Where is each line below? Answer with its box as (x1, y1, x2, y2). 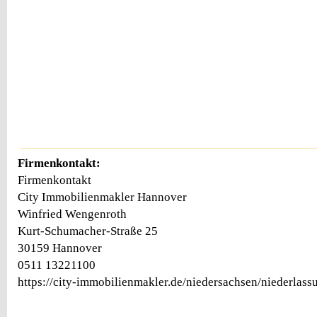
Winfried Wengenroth (18, 207, 127, 221)
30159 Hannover (18, 241, 102, 255)
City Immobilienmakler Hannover (18, 190, 187, 204)
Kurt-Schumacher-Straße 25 (18, 224, 158, 238)
